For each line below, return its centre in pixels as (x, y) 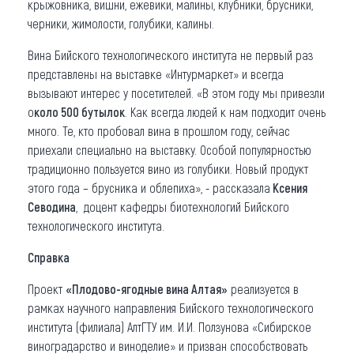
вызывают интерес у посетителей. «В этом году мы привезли (176, 93)
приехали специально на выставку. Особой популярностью (169, 150)
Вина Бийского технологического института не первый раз (170, 55)
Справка (49, 257)
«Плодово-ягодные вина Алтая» (147, 289)
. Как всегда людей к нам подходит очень (225, 112)
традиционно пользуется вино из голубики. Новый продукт (168, 169)
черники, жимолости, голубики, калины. (121, 23)
